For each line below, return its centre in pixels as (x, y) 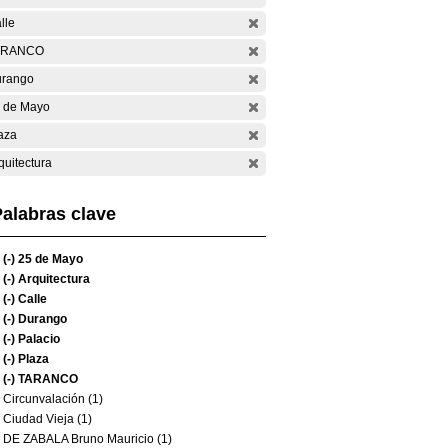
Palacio (37, 339)
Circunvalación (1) (53, 399)
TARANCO (46, 379)
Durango (41, 319)
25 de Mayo (49, 259)
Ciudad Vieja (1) (47, 419)
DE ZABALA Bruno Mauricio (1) (87, 439)
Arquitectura (52, 279)
